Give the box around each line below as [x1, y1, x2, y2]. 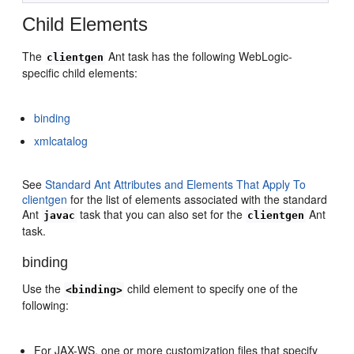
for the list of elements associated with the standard [67, 191, 328, 208]
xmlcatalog [34, 133, 88, 149]
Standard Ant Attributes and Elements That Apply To [45, 176, 307, 193]
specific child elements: [22, 65, 138, 81]
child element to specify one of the [124, 280, 299, 296]
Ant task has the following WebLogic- [105, 48, 293, 65]
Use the [22, 280, 65, 296]
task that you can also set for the [77, 206, 247, 223]
